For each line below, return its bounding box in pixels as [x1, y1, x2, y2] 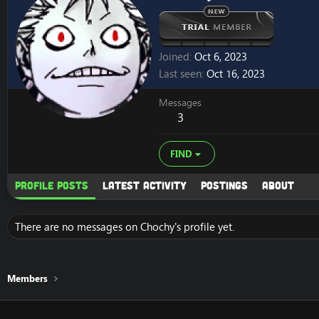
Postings [201, 179, 248, 192]
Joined [159, 49, 189, 65]
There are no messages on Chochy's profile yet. [15, 219, 234, 235]
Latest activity [103, 179, 187, 192]
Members [7, 272, 48, 285]
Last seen [159, 66, 202, 82]
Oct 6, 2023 [194, 49, 247, 65]
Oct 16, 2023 [206, 66, 265, 82]
